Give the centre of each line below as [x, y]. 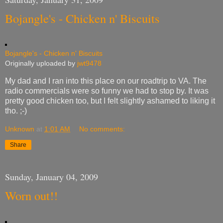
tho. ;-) [16, 111]
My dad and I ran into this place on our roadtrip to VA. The [106, 81]
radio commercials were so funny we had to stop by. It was [107, 91]
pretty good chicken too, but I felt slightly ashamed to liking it [110, 101]
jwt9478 [89, 63]
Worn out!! [31, 196]
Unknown [20, 129]
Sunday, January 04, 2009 [52, 177]
